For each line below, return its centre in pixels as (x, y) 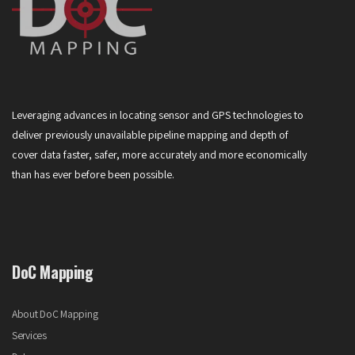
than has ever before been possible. (93, 175)
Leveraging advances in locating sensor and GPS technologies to (158, 115)
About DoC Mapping (55, 314)
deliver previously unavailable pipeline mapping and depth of (150, 135)
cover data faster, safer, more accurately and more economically (159, 155)
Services (29, 336)
